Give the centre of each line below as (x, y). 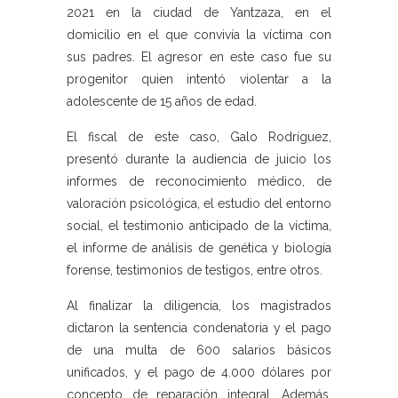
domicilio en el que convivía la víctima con (199, 35)
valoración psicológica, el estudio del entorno (199, 204)
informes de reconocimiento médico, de (199, 182)
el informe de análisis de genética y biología (199, 248)
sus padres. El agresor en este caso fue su (199, 57)
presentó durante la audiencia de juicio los (199, 159)
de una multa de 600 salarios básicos (199, 350)
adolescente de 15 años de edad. (162, 102)
